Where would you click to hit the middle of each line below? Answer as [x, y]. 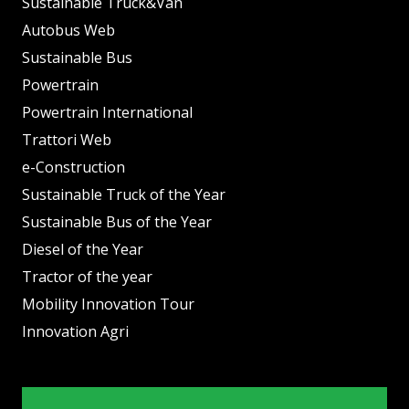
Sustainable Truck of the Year [124, 194]
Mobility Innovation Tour [108, 304]
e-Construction [73, 167]
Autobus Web [68, 30]
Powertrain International [107, 112]
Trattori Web [67, 139]
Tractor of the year [87, 276]
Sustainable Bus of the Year [117, 221]
